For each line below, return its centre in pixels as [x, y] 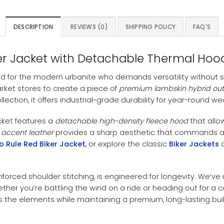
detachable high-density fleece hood [121, 121]
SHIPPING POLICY [150, 27]
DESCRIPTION [33, 27]
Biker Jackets [194, 144]
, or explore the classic [127, 144]
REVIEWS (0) [89, 27]
